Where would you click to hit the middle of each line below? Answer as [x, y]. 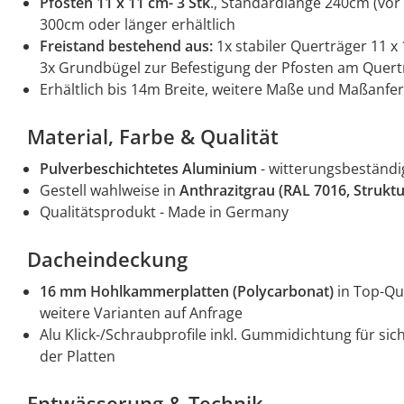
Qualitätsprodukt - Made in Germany [164, 212]
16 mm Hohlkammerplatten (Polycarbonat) [187, 292]
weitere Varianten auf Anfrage [141, 313]
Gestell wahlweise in [110, 191]
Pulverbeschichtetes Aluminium [148, 169]
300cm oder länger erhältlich [138, 25]
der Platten [78, 357]
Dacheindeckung [110, 259]
